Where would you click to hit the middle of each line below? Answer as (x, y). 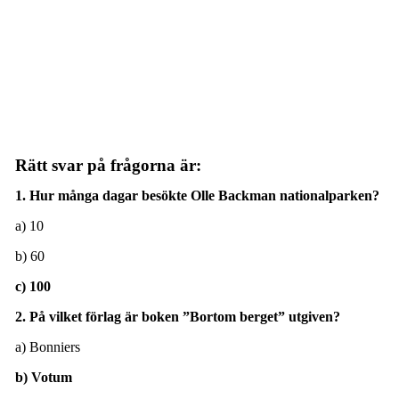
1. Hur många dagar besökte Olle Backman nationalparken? (197, 195)
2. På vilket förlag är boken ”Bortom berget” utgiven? (177, 316)
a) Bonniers (47, 346)
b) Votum (43, 377)
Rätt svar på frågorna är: (110, 165)
